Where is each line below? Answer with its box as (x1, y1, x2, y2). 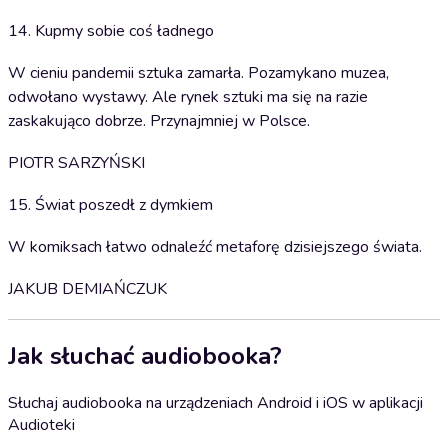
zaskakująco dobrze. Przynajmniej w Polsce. (8, 110, 310, 132)
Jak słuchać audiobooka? (8, 339, 282, 372)
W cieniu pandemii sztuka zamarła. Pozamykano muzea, (8, 62, 389, 84)
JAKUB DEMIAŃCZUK (8, 278, 167, 300)
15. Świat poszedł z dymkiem (8, 194, 213, 216)
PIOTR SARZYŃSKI (8, 152, 145, 174)
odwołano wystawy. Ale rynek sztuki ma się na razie (8, 86, 368, 108)
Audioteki (8, 413, 75, 436)
